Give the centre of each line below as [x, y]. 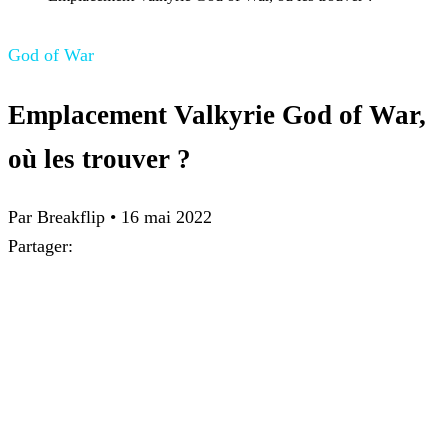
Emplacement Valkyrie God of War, [217, 114]
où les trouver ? [99, 158]
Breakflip [71, 217]
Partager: [40, 246]
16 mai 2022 [166, 217]
